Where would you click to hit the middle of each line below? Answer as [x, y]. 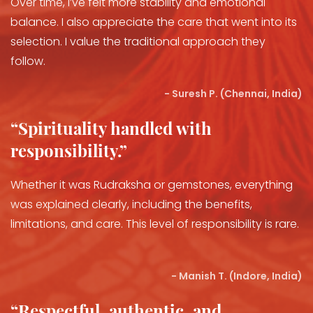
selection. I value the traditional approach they [138, 42]
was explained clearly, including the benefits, [131, 204]
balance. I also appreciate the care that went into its [154, 22]
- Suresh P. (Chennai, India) [233, 94]
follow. [28, 61]
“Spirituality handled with [111, 128]
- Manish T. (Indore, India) [237, 276]
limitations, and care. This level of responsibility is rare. [155, 224]
